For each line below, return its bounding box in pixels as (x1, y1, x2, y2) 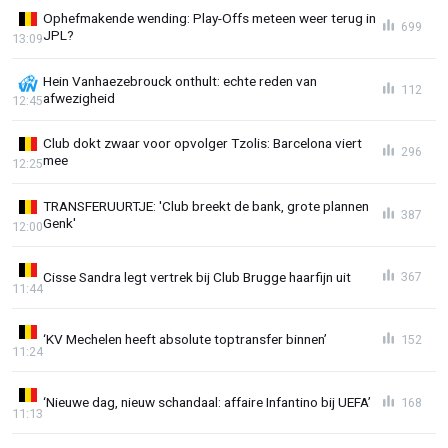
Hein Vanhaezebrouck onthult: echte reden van (43, 72, 317, 89)
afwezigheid (43, 89, 115, 106)
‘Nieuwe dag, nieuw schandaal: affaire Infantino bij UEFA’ (43, 394, 371, 410)
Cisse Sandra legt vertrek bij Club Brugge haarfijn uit (43, 268, 351, 285)
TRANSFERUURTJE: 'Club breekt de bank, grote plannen (43, 197, 369, 214)
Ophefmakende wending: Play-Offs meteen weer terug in (43, 9, 376, 26)
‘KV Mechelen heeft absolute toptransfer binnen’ (43, 331, 327, 348)
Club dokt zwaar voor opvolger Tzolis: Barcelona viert (43, 135, 362, 152)
